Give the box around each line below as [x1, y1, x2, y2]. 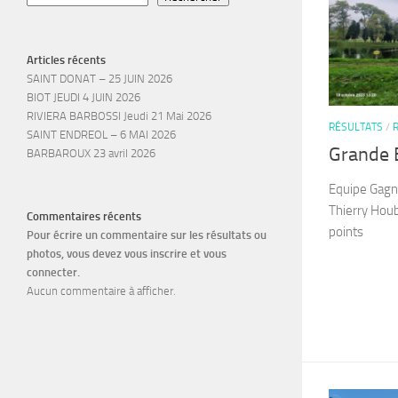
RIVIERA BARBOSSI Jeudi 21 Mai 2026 [27, 109, 211, 123]
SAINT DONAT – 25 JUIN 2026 [27, 72, 172, 85]
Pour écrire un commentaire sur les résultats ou [27, 228, 267, 242]
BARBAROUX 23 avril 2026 [27, 147, 155, 160]
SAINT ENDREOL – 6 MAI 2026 [27, 128, 176, 141]
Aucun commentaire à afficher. [27, 284, 176, 298]
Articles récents [27, 53, 106, 67]
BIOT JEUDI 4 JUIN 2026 [27, 91, 140, 104]
